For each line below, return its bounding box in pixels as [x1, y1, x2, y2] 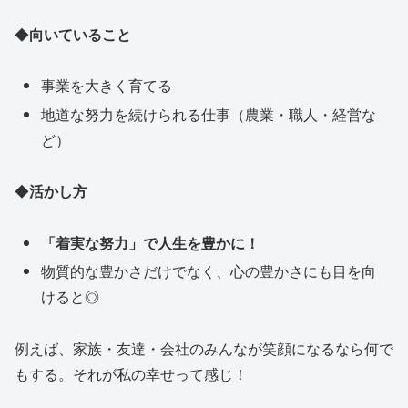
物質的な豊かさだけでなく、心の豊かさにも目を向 [41, 260, 377, 282]
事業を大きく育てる [41, 75, 173, 97]
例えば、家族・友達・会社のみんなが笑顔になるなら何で [15, 338, 393, 360]
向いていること [29, 23, 131, 45]
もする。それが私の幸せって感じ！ [15, 363, 248, 385]
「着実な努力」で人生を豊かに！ [41, 232, 260, 254]
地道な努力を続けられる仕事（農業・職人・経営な [41, 103, 377, 125]
